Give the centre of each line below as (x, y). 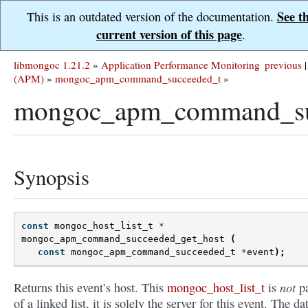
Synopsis (52, 177)
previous (283, 65)
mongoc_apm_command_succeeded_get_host (123, 239)
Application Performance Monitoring (180, 65)
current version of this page (169, 34)
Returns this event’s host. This (90, 288)
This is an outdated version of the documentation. (152, 16)
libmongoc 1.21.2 (52, 65)
